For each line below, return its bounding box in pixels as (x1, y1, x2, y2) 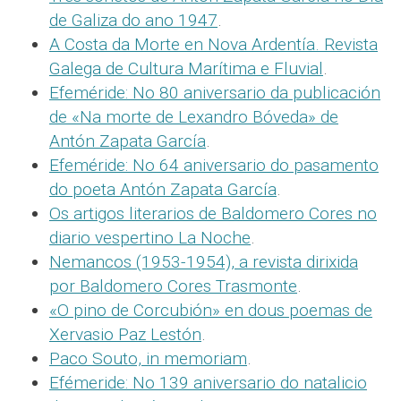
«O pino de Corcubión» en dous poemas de (49, 300, 372, 321)
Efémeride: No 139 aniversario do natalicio (49, 372, 367, 394)
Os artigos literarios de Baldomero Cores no (49, 203, 377, 225)
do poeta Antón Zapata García (49, 179, 277, 200)
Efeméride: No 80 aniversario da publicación (49, 82, 380, 104)
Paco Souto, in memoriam (49, 348, 247, 370)
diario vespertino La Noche (49, 227, 251, 249)
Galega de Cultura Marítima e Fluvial (49, 58, 323, 80)
